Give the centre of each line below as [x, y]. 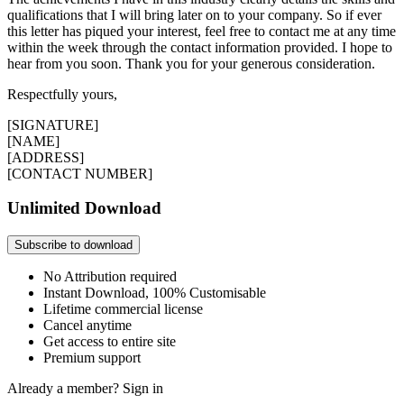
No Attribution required [110, 276]
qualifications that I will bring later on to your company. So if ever [194, 14]
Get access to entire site [110, 341]
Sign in [143, 388]
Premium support [92, 357]
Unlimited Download [84, 208]
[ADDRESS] [46, 157]
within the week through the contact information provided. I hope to [200, 47]
